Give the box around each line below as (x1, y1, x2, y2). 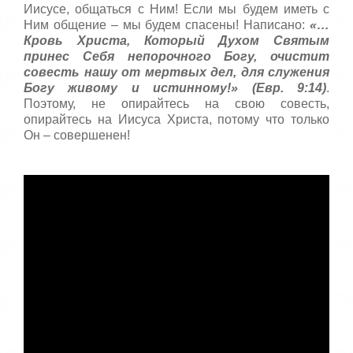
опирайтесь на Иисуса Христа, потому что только (24, 113, 329, 127)
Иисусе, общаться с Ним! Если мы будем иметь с (24, 2, 329, 17)
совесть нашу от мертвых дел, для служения (24, 65, 329, 80)
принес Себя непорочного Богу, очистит (24, 50, 329, 64)
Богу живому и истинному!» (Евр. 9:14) (24, 81, 326, 95)
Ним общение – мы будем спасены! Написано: (24, 18, 310, 32)
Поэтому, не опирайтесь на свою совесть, (24, 97, 329, 111)
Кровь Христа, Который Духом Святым (24, 34, 329, 48)
